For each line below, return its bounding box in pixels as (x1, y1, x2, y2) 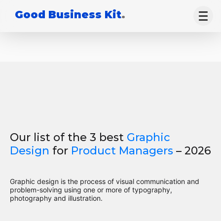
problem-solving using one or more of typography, (10, 185, 172, 194)
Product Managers (71, 144, 173, 157)
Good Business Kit (15, 8, 121, 21)
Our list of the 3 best (10, 131, 127, 144)
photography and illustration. (10, 194, 103, 202)
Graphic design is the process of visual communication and (10, 177, 199, 185)
